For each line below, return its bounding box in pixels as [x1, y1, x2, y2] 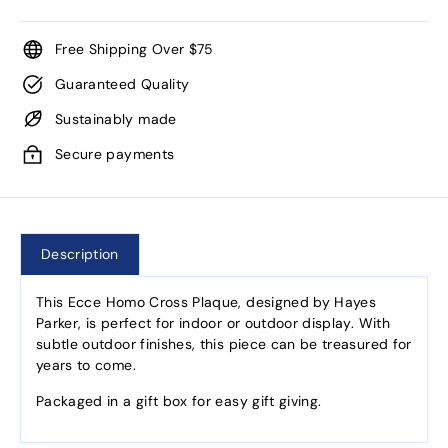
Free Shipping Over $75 [55, 40, 214, 58]
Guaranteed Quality [55, 75, 190, 93]
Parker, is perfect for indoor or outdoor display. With [36, 314, 390, 332]
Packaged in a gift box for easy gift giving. [36, 392, 322, 410]
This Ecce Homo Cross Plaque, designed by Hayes [36, 293, 377, 311]
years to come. [36, 356, 136, 374]
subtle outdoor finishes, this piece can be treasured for [36, 335, 412, 353]
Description [41, 245, 119, 263]
